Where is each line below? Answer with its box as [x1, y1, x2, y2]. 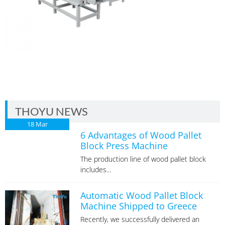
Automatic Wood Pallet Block [80, 189, 203, 201]
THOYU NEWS [15, 104, 88, 118]
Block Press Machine [80, 140, 168, 152]
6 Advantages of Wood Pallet [80, 129, 201, 141]
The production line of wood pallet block [80, 154, 206, 164]
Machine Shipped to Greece [80, 200, 197, 212]
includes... [80, 165, 111, 174]
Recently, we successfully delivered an [80, 214, 199, 224]
